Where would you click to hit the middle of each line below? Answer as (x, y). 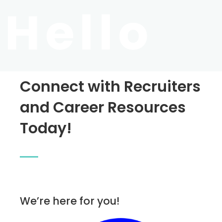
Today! (46, 129)
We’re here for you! (70, 201)
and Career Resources (103, 108)
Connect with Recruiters (110, 87)
